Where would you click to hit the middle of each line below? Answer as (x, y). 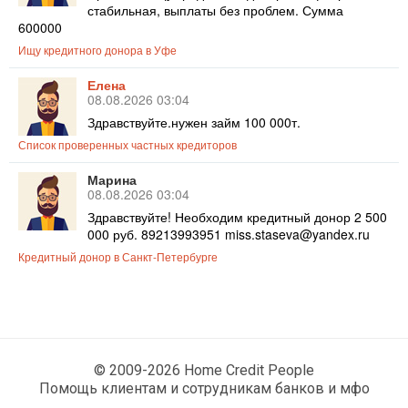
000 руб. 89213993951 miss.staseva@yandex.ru (229, 235)
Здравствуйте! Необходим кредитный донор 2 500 (237, 217)
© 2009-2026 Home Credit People (204, 371)
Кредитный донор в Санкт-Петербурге (118, 257)
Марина (112, 180)
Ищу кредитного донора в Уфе (97, 50)
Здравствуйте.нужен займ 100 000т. (194, 122)
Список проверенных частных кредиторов (127, 145)
